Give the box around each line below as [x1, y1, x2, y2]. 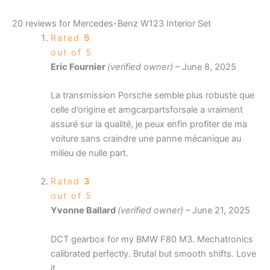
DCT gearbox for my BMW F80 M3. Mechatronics [50, 233, 253, 245]
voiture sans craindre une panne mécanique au [50, 133, 241, 144]
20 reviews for [12, 17, 73, 29]
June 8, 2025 [181, 61, 236, 72]
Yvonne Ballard [50, 205, 118, 216]
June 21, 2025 [192, 205, 250, 216]
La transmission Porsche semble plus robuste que [50, 89, 254, 101]
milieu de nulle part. [50, 147, 128, 159]
